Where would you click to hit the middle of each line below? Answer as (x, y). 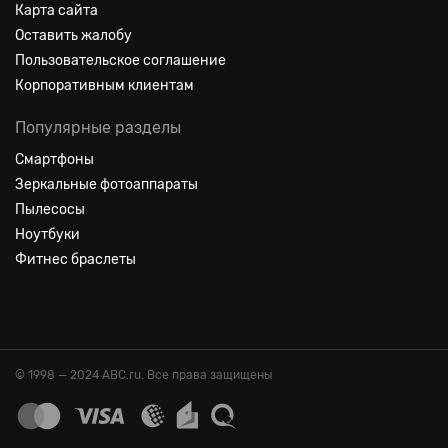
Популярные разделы (98, 127)
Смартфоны (54, 159)
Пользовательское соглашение (120, 60)
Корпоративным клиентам (104, 85)
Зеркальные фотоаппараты (106, 184)
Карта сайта (56, 10)
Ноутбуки (47, 234)
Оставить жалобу (73, 35)
